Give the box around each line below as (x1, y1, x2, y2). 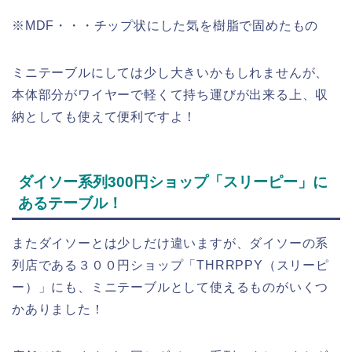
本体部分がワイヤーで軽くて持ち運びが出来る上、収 (12, 88, 329, 102)
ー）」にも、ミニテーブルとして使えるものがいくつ (12, 280, 329, 294)
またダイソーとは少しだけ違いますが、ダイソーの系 (12, 236, 329, 250)
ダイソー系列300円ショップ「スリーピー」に (18, 173, 328, 190)
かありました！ (12, 302, 104, 316)
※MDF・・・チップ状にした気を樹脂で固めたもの (12, 19, 319, 33)
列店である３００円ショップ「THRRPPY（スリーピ (12, 258, 329, 272)
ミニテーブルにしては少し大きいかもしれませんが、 (12, 66, 329, 80)
